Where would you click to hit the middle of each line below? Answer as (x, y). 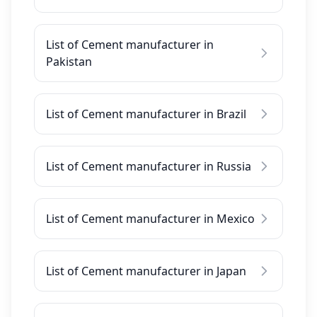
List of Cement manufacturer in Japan (146, 271)
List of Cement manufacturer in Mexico (150, 219)
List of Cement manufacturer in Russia (149, 166)
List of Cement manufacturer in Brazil (146, 114)
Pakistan (69, 62)
